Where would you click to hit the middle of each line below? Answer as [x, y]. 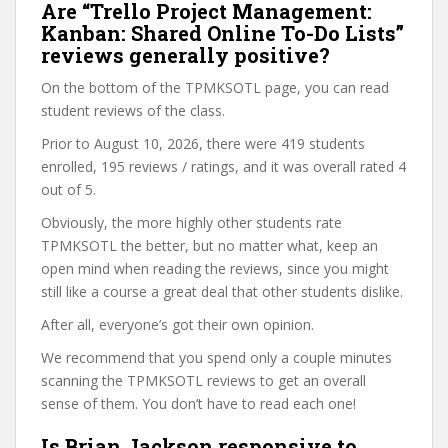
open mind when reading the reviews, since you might [215, 268]
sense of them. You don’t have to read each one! [198, 403]
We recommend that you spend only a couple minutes [216, 357]
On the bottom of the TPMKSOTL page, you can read [215, 87]
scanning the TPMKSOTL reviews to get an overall [203, 380]
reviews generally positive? [185, 55]
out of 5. [68, 189]
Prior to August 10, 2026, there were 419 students [203, 143]
